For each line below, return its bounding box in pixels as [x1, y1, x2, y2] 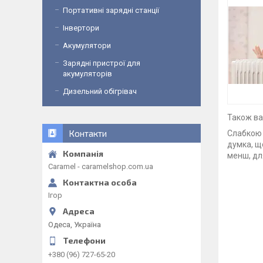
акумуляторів [63, 69, 112, 78]
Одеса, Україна [48, 220, 101, 229]
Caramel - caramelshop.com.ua [48, 162, 153, 171]
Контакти [69, 128, 107, 139]
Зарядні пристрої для [63, 59, 140, 68]
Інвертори [63, 23, 99, 32]
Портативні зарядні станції [63, 6, 159, 15]
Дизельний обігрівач [63, 87, 137, 96]
